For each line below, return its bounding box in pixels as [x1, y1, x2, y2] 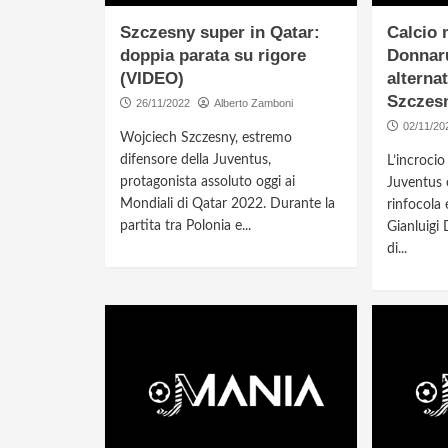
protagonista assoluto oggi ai [119, 175, 295, 190]
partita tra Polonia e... [119, 219, 251, 234]
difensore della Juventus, [119, 153, 271, 168]
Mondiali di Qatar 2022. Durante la [119, 197, 335, 212]
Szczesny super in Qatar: [119, 23, 320, 43]
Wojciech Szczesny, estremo [119, 131, 292, 146]
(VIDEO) [119, 69, 184, 89]
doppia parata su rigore [119, 46, 306, 66]
